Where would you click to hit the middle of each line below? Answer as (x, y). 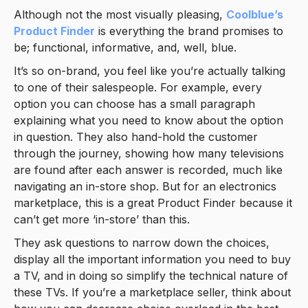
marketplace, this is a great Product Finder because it (153, 202)
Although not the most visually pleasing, (120, 14)
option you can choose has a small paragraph (134, 103)
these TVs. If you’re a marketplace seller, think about (152, 292)
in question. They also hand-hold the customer (136, 136)
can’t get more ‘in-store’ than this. (102, 219)
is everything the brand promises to (189, 31)
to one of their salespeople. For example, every (138, 87)
